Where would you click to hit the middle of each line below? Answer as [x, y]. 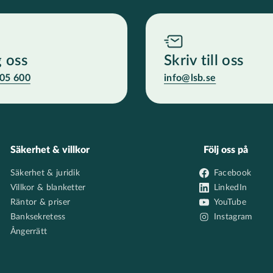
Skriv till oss [204, 61]
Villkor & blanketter [48, 188]
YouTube [230, 202]
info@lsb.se [190, 78]
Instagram [233, 217]
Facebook [232, 173]
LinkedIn [230, 188]
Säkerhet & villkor [50, 150]
